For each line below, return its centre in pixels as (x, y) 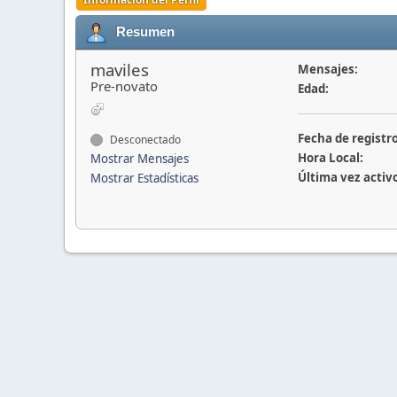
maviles (120, 70)
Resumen (145, 31)
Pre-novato (124, 86)
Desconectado (144, 140)
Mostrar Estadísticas (144, 178)
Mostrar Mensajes (140, 159)
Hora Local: (330, 158)
